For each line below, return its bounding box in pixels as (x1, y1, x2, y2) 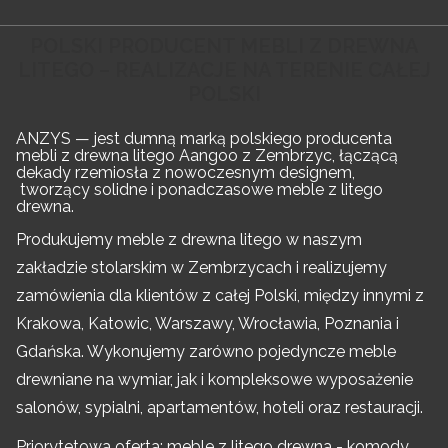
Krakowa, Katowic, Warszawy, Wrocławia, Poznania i (16, 314, 399, 333)
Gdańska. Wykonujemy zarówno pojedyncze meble (16, 342, 396, 361)
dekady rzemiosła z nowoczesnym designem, (16, 163, 355, 183)
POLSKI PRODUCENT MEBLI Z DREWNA (29, 34, 419, 59)
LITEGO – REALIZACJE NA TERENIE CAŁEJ (17, 58, 431, 83)
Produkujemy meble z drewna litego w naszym (16, 230, 362, 249)
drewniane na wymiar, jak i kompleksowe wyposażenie (16, 370, 413, 389)
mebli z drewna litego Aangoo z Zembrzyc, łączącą (16, 146, 398, 166)
